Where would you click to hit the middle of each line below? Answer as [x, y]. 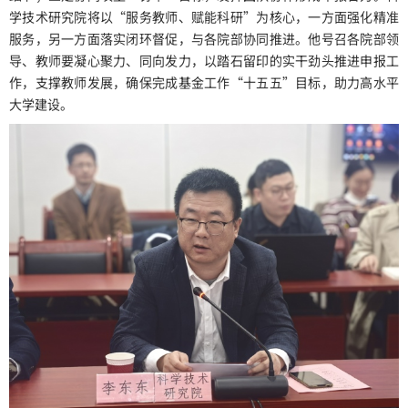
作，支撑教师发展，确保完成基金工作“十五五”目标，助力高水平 [204, 82]
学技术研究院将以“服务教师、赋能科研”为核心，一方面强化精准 [204, 16]
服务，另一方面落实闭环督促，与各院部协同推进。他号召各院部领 [204, 38]
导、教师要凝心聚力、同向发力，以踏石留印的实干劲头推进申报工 [204, 60]
